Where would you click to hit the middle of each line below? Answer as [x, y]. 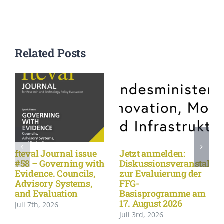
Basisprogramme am [162, 193]
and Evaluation [46, 193]
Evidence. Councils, [55, 173]
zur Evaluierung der [160, 173]
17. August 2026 [151, 203]
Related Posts [50, 53]
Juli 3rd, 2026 [141, 215]
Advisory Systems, [53, 183]
